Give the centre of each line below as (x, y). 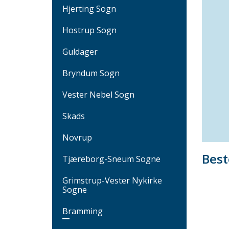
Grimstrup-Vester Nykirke (112, 180)
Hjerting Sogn (89, 8)
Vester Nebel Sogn (98, 94)
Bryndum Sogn (91, 73)
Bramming (83, 211)
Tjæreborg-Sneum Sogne (111, 159)
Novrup (77, 137)
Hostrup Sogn (89, 30)
